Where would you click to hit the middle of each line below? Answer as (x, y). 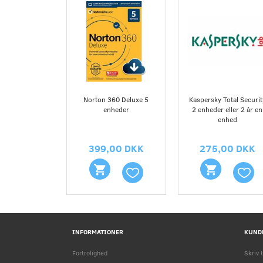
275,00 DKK (227, 149)
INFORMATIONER (98, 232)
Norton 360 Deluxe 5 (116, 100)
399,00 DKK (116, 149)
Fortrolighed (90, 253)
